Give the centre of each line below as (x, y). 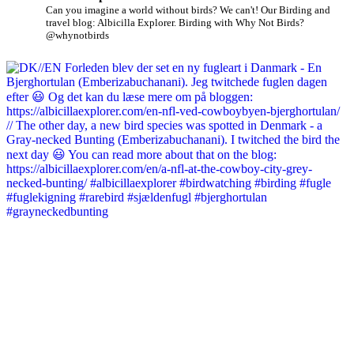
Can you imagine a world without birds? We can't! (152, 10)
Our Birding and (294, 10)
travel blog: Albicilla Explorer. (111, 23)
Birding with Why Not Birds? (240, 23)
